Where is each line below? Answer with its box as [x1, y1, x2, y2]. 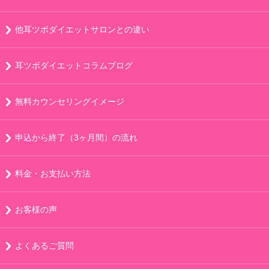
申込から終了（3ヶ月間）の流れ [15, 132, 138, 142]
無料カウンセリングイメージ [15, 96, 124, 106]
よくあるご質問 [15, 240, 74, 250]
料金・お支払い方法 [15, 168, 91, 178]
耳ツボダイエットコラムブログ [15, 60, 133, 70]
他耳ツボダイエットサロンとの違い [15, 24, 150, 34]
